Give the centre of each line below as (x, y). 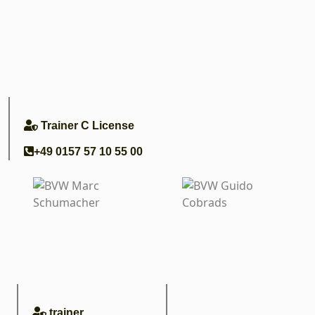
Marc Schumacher (78, 292)
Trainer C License (86, 126)
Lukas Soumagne (68, 105)
